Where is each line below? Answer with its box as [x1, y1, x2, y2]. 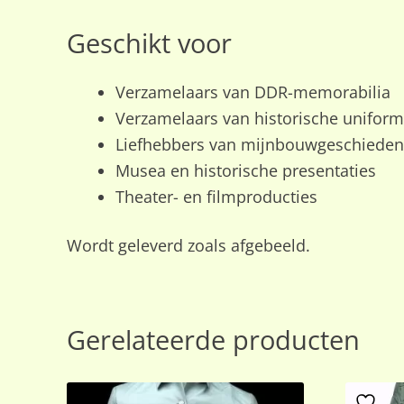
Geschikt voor [66, 24, 232, 61]
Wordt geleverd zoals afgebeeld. [66, 234, 310, 257]
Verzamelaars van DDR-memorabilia [115, 80, 390, 103]
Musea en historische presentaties [115, 159, 376, 181]
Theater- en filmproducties [115, 185, 317, 207]
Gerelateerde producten [66, 321, 360, 358]
